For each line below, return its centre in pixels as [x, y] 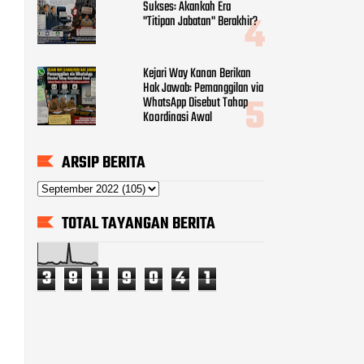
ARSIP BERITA [104, 163]
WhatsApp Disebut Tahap [195, 104]
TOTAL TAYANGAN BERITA [139, 224]
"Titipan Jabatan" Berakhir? [200, 22]
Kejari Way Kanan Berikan [197, 74]
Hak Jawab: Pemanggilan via [203, 89]
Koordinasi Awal [178, 118]
